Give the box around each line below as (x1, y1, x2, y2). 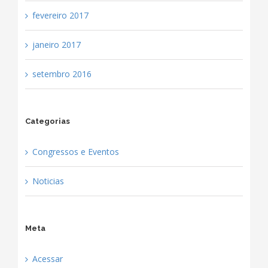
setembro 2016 (32, 68, 92, 80)
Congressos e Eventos (32, 146, 119, 158)
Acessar (32, 253, 63, 265)
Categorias (25, 117, 70, 126)
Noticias (32, 175, 64, 187)
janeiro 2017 (32, 39, 81, 51)
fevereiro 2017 (32, 10, 89, 22)
